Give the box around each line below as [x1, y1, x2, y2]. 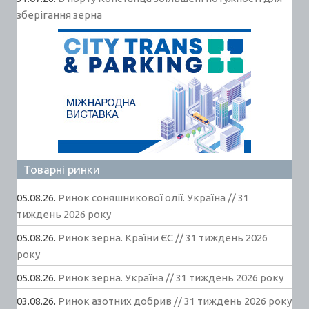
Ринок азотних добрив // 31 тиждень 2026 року [58, 295, 292, 308]
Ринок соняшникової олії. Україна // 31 [58, 192, 249, 204]
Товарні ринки [23, 163, 100, 177]
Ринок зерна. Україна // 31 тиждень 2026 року [58, 272, 283, 284]
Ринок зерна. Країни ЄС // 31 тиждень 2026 [58, 232, 268, 244]
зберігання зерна [17, 9, 102, 21]
